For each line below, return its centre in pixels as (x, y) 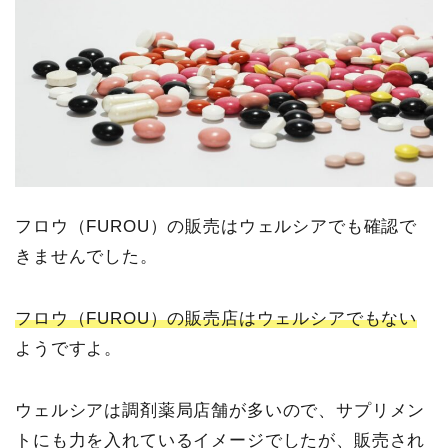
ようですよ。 (69, 348)
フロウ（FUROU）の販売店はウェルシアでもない (216, 318)
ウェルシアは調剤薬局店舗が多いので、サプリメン (220, 410)
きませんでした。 (86, 256)
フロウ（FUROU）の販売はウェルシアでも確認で (216, 226)
